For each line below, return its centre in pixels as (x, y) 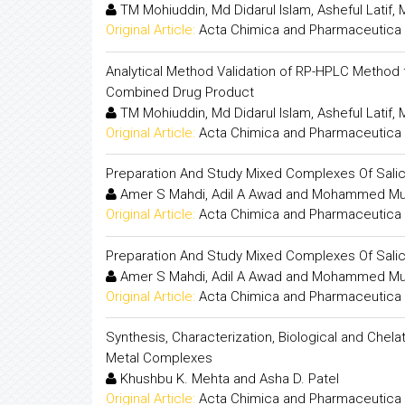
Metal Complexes (159, 358)
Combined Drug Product (180, 92)
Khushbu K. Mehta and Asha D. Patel (228, 379)
